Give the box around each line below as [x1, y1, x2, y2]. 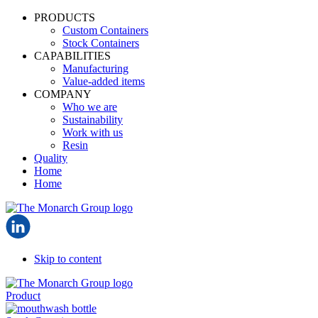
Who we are [62, 101, 117, 113]
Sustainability [62, 114, 123, 126]
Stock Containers [62, 37, 139, 49]
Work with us [62, 126, 123, 138]
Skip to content [34, 253, 102, 265]
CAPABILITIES [34, 50, 111, 62]
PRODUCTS [34, 11, 95, 23]
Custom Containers [62, 24, 148, 36]
